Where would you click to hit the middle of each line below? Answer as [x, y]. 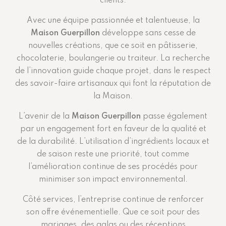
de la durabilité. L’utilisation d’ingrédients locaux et [113, 142]
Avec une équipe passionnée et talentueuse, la [113, 21]
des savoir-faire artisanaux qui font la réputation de [113, 84]
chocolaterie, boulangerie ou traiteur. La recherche [113, 59]
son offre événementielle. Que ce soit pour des [113, 213]
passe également [174, 117]
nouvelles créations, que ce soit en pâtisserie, [113, 46]
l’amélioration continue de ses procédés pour [113, 167]
